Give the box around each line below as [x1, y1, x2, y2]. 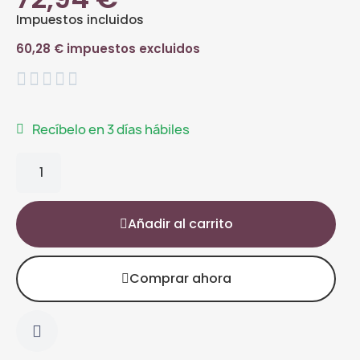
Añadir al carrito [127, 214, 233, 233]
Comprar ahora [129, 268, 231, 288]
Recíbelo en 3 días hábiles [32, 120, 190, 138]
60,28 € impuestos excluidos [16, 39, 200, 57]
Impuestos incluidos [16, 10, 144, 28]
